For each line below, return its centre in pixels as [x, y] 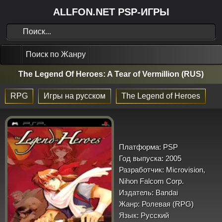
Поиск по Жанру [56, 54]
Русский [154, 215]
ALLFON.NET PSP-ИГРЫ [111, 12]
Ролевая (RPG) [167, 204]
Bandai [166, 192]
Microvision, [185, 169]
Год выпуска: [141, 158]
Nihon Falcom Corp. [151, 181]
